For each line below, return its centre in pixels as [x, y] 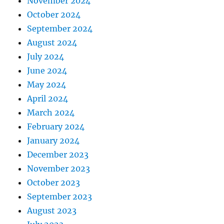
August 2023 [52, 211]
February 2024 [56, 127]
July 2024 [46, 57]
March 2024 [51, 113]
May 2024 [47, 85]
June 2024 [47, 71]
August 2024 [52, 43]
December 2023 [58, 155]
